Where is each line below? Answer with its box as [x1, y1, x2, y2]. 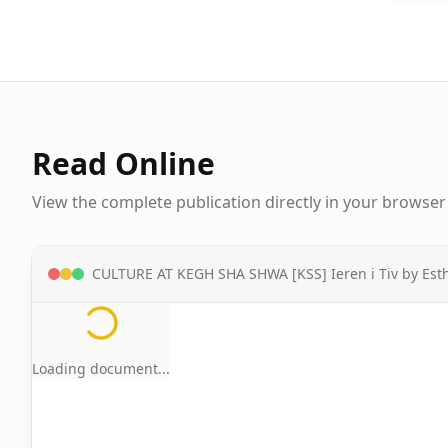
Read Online [32, 143, 215, 184]
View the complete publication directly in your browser [32, 191, 446, 213]
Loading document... [32, 359, 170, 378]
